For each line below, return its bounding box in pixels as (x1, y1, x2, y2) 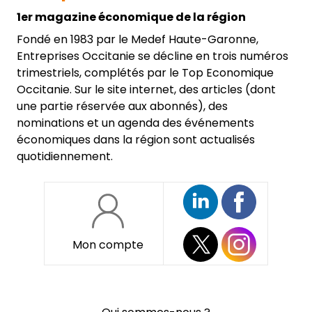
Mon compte (72, 236, 143, 253)
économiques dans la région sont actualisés (17, 131, 255, 148)
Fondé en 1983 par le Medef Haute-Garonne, (17, 31, 258, 47)
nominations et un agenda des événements (17, 114, 254, 131)
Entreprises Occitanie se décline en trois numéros (17, 47, 288, 64)
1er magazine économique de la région (17, 8, 246, 25)
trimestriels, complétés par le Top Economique (17, 64, 274, 81)
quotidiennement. (17, 148, 116, 164)
